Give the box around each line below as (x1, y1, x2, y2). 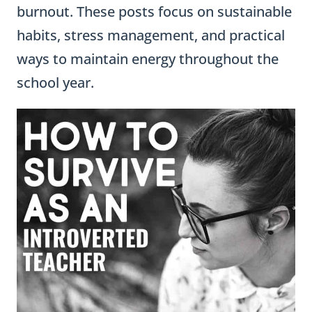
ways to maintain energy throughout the (17, 49, 279, 68)
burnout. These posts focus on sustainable (17, 2, 292, 21)
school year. (17, 73, 94, 92)
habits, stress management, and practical (17, 26, 285, 45)
